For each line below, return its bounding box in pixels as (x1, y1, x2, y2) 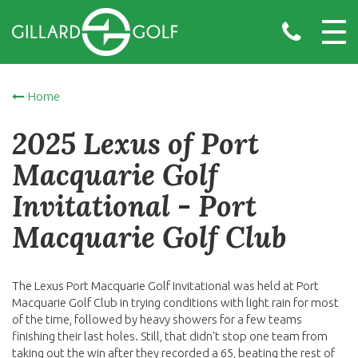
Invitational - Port (12, 188, 257, 225)
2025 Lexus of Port (12, 125, 259, 162)
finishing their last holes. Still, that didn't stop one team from (12, 329, 328, 343)
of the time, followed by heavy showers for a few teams (12, 312, 302, 326)
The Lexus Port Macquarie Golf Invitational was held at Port (12, 279, 319, 292)
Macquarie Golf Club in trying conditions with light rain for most (12, 296, 339, 309)
